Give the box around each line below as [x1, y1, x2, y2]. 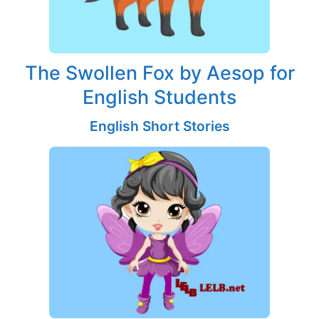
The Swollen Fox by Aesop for [24, 61, 295, 85]
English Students [83, 85, 236, 109]
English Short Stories [89, 117, 230, 135]
